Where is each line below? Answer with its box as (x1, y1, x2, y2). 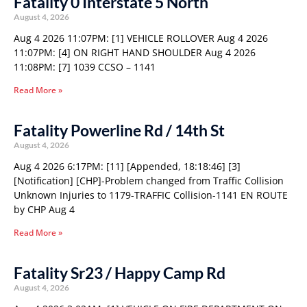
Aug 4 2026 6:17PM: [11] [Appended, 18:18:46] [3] (14, 160, 241, 173)
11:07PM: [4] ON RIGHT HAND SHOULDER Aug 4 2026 (14, 46, 256, 59)
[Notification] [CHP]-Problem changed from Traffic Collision (14, 174, 284, 187)
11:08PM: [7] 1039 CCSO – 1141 (14, 60, 156, 73)
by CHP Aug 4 (14, 203, 75, 216)
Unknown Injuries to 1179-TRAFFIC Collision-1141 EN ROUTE (14, 188, 288, 201)
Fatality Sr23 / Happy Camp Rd (14, 263, 225, 282)
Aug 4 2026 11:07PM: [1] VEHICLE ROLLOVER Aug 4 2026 (14, 32, 268, 45)
